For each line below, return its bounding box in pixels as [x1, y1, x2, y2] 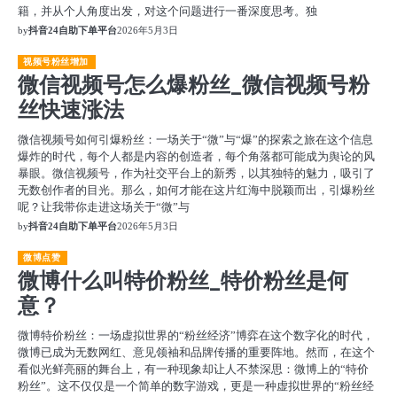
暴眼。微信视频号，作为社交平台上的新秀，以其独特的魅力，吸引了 [18, 167, 375, 180]
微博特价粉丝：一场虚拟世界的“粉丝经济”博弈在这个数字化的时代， [18, 329, 374, 342]
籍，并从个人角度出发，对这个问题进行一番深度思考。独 [18, 4, 317, 18]
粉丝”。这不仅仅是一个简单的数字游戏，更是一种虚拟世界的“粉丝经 [18, 379, 374, 393]
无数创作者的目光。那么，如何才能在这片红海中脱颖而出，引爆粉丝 [18, 183, 375, 197]
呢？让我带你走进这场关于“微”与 [18, 200, 190, 214]
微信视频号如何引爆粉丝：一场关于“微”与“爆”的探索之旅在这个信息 [18, 133, 373, 146]
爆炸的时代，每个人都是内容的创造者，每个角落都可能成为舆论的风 [18, 150, 375, 163]
